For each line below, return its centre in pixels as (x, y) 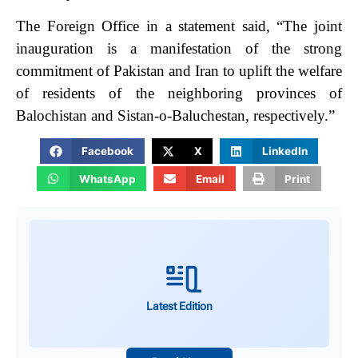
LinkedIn (284, 151)
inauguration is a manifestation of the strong (179, 49)
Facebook (108, 151)
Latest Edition (179, 306)
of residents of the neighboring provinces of (179, 93)
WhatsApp (107, 179)
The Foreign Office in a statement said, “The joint (179, 26)
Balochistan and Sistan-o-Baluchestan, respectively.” (175, 116)
